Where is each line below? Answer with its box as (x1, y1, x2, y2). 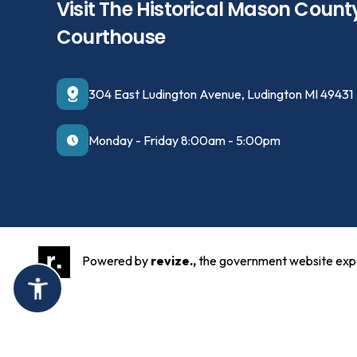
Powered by (80, 252, 151, 269)
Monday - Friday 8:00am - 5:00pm (88, 132, 280, 148)
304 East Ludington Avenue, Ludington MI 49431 (88, 86, 353, 102)
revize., (151, 252, 196, 269)
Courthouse (57, 24, 165, 50)
